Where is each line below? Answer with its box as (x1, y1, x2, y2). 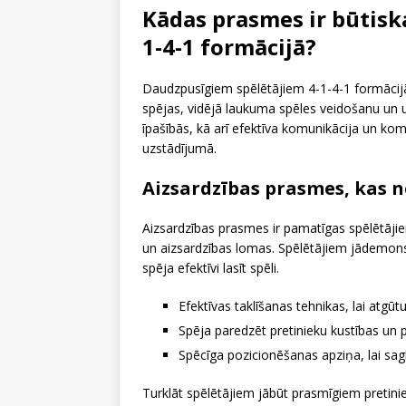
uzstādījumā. (142, 139, 217, 157)
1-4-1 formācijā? (142, 31, 316, 62)
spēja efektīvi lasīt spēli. (142, 258, 279, 276)
